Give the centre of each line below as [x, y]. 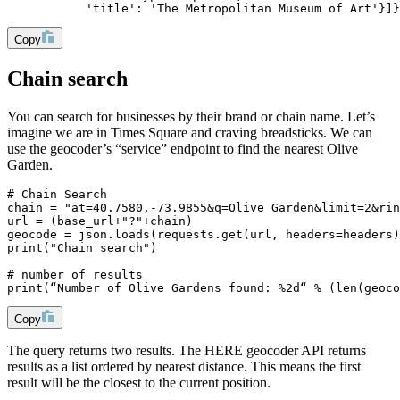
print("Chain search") [82, 247]
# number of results [75, 274]
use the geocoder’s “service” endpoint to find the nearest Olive [183, 148]
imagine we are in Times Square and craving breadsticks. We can [190, 132]
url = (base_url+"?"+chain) [100, 221]
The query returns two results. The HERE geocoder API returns [187, 350]
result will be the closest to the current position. [139, 382]
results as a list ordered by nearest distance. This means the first [184, 366]
